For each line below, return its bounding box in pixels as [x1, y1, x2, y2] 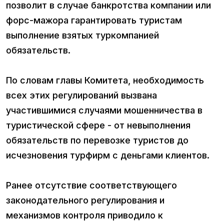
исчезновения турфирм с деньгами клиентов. [6, 150, 209, 161]
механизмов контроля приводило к [6, 210, 163, 221]
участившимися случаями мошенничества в [6, 105, 202, 116]
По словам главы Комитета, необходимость [6, 75, 204, 86]
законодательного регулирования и [6, 195, 164, 206]
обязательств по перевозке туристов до [6, 135, 188, 146]
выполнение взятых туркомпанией [6, 30, 159, 41]
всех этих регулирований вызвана [6, 90, 157, 101]
